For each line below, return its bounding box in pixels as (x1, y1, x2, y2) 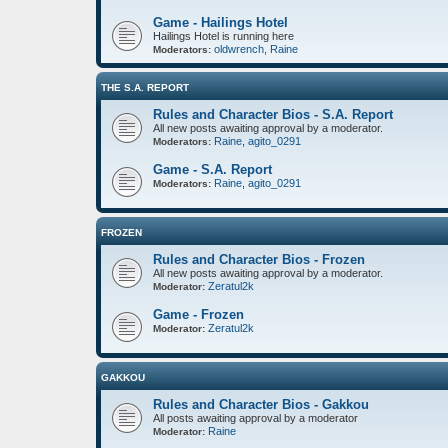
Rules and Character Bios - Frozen (153, 251, 365, 267)
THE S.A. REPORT (101, 81, 189, 93)
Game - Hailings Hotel (153, 14, 288, 30)
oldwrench (214, 42, 264, 55)
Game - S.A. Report (153, 161, 272, 177)
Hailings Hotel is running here (153, 29, 294, 42)
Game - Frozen (153, 306, 244, 322)
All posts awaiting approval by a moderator (153, 411, 358, 424)
